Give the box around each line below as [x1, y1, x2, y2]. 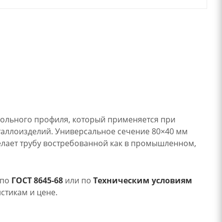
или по [63, 174, 93, 186]
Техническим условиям [93, 174, 192, 186]
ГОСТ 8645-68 [11, 174, 63, 186]
